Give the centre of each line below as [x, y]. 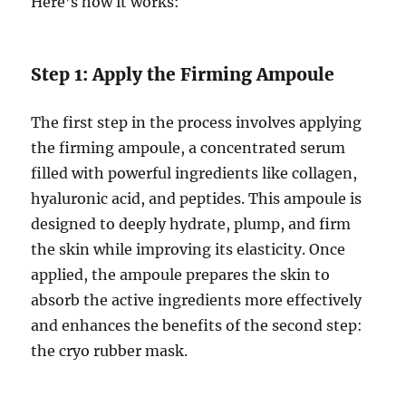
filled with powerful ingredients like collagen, [194, 174]
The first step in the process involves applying [197, 123]
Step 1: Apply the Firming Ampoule [183, 75]
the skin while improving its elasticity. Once [188, 250]
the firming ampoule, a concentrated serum [188, 148]
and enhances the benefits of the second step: [197, 326]
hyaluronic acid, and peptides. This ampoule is [197, 199]
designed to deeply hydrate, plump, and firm [191, 224]
